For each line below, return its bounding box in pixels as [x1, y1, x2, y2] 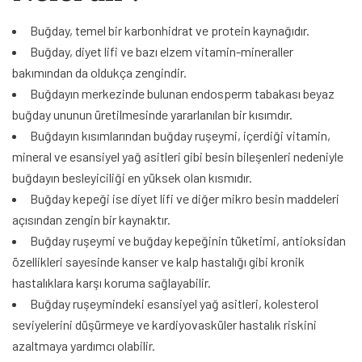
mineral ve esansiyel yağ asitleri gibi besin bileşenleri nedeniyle [12, 148, 343, 164]
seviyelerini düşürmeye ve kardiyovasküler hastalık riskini [12, 316, 317, 332]
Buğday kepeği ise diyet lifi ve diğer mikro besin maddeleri [30, 190, 339, 206]
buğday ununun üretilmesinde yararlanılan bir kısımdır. [12, 106, 293, 122]
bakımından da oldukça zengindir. [12, 64, 187, 80]
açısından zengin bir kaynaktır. [12, 211, 170, 227]
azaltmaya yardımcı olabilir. [12, 337, 155, 353]
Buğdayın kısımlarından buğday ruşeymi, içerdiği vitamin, [30, 127, 330, 143]
